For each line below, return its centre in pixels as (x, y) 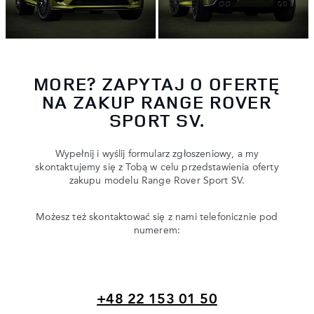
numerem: (157, 230)
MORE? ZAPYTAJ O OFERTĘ (157, 83)
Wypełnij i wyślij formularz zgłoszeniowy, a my (157, 154)
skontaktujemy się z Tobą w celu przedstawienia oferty (157, 167)
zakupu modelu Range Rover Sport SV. (157, 180)
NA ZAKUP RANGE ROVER (157, 102)
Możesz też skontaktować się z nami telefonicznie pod (157, 217)
